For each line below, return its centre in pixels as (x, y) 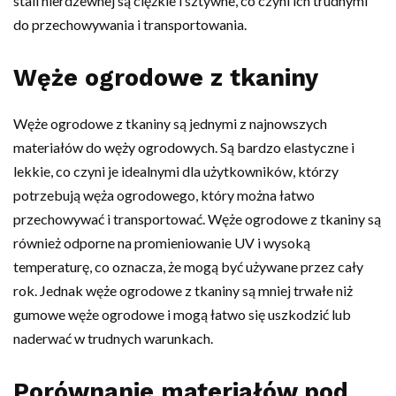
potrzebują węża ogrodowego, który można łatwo (164, 194)
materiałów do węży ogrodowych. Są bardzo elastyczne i (184, 147)
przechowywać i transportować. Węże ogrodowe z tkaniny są (197, 218)
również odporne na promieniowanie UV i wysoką (162, 242)
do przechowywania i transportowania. (130, 24)
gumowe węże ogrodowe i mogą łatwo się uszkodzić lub (182, 314)
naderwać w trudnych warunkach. (113, 338)
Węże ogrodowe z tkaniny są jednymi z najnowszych (170, 123)
